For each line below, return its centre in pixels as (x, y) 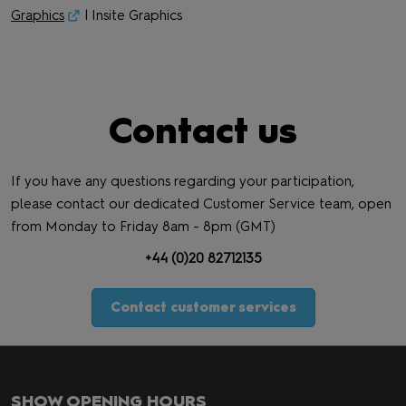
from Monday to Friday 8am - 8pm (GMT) (143, 227)
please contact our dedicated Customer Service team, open (201, 204)
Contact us (203, 130)
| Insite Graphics (133, 15)
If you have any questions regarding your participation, (183, 181)
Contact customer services (203, 307)
